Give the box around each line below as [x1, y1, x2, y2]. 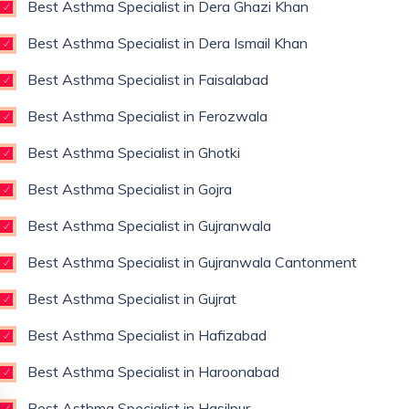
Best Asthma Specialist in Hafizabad [27, 326, 267, 344]
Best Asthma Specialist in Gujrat [27, 289, 236, 308]
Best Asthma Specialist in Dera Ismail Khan [27, 34, 308, 52]
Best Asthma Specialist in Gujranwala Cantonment [27, 253, 357, 271]
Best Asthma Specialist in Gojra [27, 180, 232, 198]
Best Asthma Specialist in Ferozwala [27, 107, 267, 125]
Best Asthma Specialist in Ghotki [27, 143, 240, 162]
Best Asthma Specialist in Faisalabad [27, 70, 268, 89]
